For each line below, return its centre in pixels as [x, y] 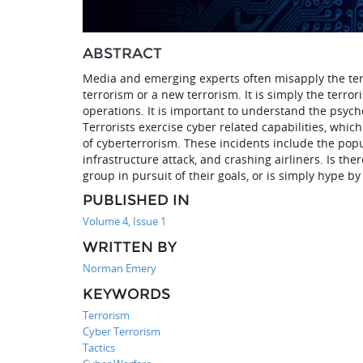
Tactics [99, 347]
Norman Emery [120, 268]
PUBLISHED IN [136, 200]
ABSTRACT [122, 53]
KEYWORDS [126, 294]
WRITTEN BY [130, 247]
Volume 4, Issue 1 [124, 221]
